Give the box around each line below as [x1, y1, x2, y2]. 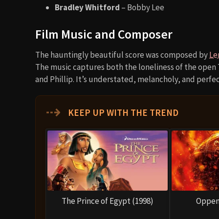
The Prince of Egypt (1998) [62, 195, 154, 206]
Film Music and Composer [35, 26, 173, 42]
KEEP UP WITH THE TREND [66, 106, 178, 118]
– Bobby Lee [120, 1, 164, 13]
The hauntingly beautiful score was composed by [35, 49, 209, 60]
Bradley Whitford [55, 1, 120, 13]
